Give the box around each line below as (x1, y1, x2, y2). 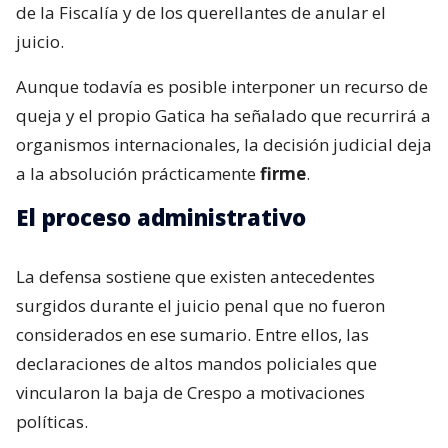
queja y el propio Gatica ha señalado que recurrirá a (16, 104, 431, 128)
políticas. (16, 410, 88, 434)
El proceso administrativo (16, 202, 306, 233)
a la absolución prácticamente (16, 162, 260, 186)
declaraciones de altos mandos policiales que (16, 352, 377, 376)
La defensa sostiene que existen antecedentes (16, 265, 375, 289)
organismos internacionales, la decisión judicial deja (16, 133, 432, 157)
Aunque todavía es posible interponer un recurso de (16, 75, 428, 99)
